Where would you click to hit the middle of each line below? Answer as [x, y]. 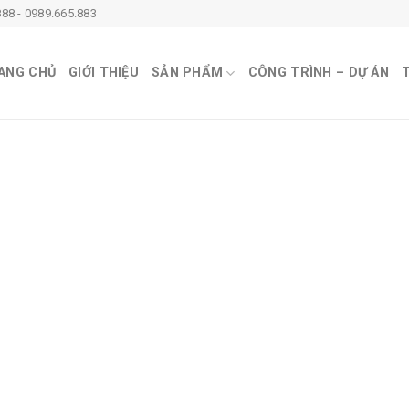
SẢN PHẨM [187, 73]
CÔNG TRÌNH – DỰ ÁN [318, 73]
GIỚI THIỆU [104, 73]
